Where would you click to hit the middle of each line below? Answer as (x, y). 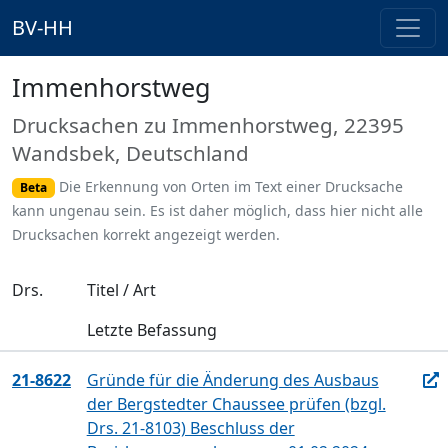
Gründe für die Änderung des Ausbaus (232, 380)
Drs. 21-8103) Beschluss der (190, 428)
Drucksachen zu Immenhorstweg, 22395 (208, 125)
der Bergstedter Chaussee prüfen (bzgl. (236, 404)
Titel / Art (121, 290)
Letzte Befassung (151, 330)
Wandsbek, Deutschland (130, 153)
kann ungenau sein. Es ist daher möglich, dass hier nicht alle (217, 211)
